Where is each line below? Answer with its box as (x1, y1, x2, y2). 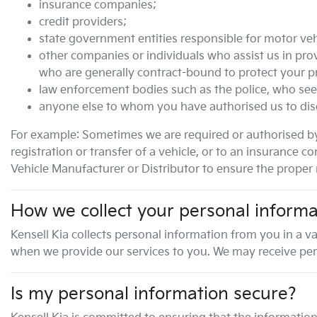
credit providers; (39, 16, 127, 29)
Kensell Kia (11, 229, 69, 242)
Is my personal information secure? (11, 284, 296, 304)
